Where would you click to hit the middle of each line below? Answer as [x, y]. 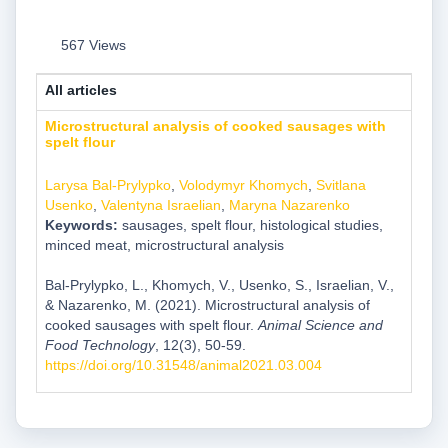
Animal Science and [320, 324]
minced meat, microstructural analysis [164, 244]
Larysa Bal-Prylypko [107, 184]
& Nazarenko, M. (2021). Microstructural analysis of [207, 304]
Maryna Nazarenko [289, 204]
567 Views [93, 45]
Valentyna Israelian [160, 204]
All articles [80, 89]
